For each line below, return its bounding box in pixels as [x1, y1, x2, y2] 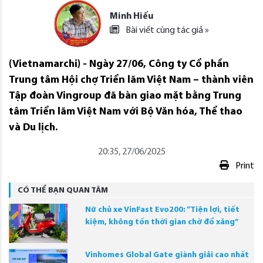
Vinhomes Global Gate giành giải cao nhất [85, 250, 249, 259]
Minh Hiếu [110, 11, 153, 21]
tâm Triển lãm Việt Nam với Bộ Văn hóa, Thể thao [9, 106, 242, 117]
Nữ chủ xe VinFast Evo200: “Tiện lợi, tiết [85, 205, 240, 214]
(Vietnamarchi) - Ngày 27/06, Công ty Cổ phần [9, 58, 229, 70]
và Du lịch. [9, 122, 58, 133]
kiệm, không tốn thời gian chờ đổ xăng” [85, 217, 238, 227]
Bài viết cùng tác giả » [124, 25, 209, 35]
